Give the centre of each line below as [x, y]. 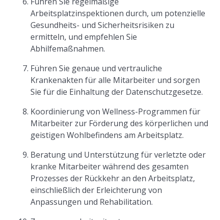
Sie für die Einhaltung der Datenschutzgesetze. [117, 92]
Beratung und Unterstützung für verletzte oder [118, 155]
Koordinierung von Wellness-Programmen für [116, 111]
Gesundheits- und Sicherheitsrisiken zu [103, 25]
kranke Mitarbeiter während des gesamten [110, 166]
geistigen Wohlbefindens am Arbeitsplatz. [107, 135]
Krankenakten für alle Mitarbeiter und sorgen [115, 80]
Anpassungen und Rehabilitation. [92, 202]
